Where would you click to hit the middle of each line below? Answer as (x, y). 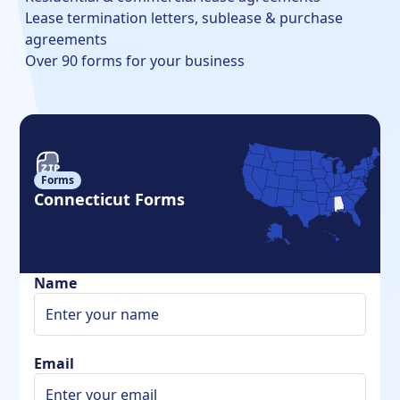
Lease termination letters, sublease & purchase (184, 18)
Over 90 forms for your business (135, 61)
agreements (67, 39)
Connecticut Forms (110, 199)
